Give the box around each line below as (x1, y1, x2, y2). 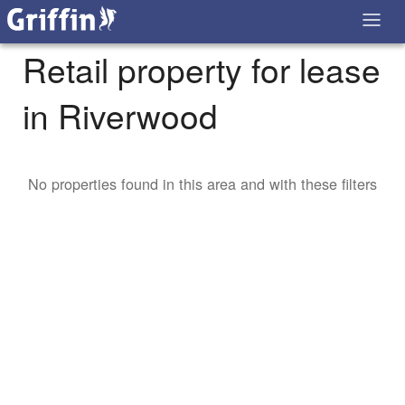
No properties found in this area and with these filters (28, 173, 377, 195)
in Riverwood (23, 91, 218, 140)
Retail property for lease (23, 45, 381, 94)
